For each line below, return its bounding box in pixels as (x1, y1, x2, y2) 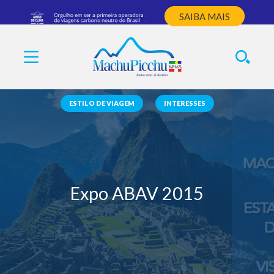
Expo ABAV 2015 (70, 183, 204, 204)
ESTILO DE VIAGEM (68, 99, 135, 107)
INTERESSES (163, 99, 206, 107)
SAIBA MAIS (179, 10, 231, 22)
